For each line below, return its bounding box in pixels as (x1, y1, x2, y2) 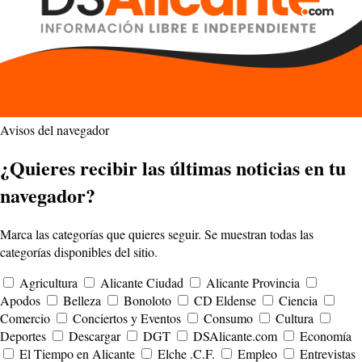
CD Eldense (194, 292, 256, 309)
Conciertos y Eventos (73, 309, 181, 327)
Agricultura (19, 274, 78, 292)
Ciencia (279, 292, 318, 309)
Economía (300, 327, 351, 345)
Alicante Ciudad (100, 274, 183, 292)
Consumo (204, 309, 253, 327)
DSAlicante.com (193, 327, 277, 345)
